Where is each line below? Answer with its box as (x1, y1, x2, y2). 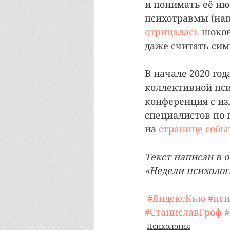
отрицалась (145, 27, 199, 38)
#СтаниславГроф (145, 207, 222, 218)
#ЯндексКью (147, 193, 205, 204)
